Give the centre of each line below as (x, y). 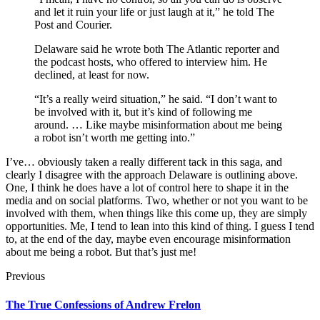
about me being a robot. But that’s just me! (101, 252)
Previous (25, 276)
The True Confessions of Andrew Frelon (103, 304)
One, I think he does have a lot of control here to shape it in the (147, 188)
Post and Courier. (73, 25)
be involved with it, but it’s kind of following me (143, 112)
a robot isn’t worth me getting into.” (116, 138)
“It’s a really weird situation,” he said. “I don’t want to (156, 99)
